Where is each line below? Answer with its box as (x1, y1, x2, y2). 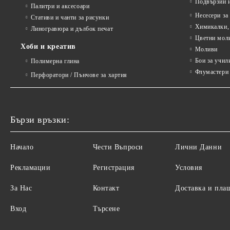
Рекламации (10, 164, 51, 171)
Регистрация (92, 164, 135, 171)
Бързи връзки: (10, 114, 70, 125)
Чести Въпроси (92, 143, 143, 151)
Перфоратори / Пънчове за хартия (30, 71, 127, 79)
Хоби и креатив (21, 43, 76, 50)
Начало (10, 143, 34, 151)
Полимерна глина (30, 57, 80, 65)
